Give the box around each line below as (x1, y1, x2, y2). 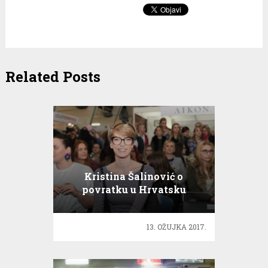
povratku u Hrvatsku (81, 183, 186, 196)
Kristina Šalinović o (84, 170, 184, 183)
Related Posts (5, 66, 100, 86)
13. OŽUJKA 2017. (147, 221, 207, 232)
